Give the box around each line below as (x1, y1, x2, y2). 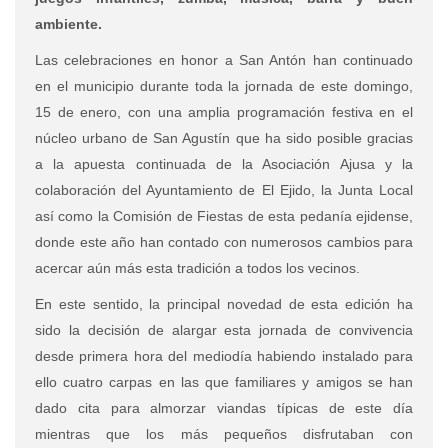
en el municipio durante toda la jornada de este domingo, (35, 77, 413, 94)
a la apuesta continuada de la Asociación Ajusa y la (35, 155, 413, 172)
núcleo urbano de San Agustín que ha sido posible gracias (35, 129, 413, 146)
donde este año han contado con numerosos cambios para (35, 233, 413, 250)
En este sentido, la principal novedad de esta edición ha (35, 295, 413, 312)
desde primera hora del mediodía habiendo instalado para (35, 347, 413, 364)
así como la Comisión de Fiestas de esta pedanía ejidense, (35, 207, 413, 224)
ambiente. (35, 15, 102, 32)
